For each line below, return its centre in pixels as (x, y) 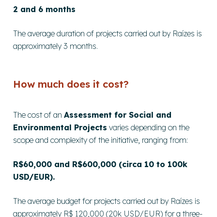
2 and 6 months (45, 9)
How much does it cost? (71, 84)
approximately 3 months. (56, 46)
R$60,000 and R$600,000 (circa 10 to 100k (101, 164)
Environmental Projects (60, 127)
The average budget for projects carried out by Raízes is (107, 201)
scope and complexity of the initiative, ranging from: (101, 140)
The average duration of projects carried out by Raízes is (108, 33)
